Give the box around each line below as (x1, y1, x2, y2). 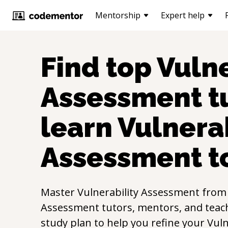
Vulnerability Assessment (77, 185, 199, 199)
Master (41, 185, 77, 199)
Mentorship (95, 10, 140, 21)
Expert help (161, 10, 205, 21)
